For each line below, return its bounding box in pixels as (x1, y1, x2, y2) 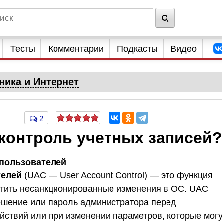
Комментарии (48, 44, 104, 54)
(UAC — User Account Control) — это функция (22, 170, 213, 180)
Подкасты (116, 44, 158, 54)
